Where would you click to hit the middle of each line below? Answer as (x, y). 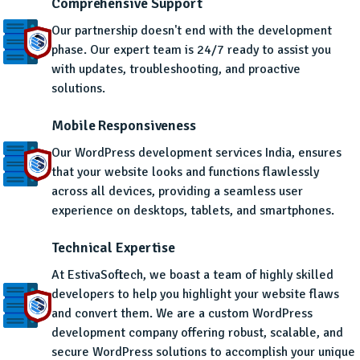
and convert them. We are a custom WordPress (182, 314)
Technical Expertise (114, 248)
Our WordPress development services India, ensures (196, 153)
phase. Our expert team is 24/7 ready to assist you (191, 50)
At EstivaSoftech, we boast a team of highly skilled (192, 275)
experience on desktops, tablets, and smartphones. (193, 211)
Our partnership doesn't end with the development (192, 31)
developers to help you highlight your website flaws (195, 295)
